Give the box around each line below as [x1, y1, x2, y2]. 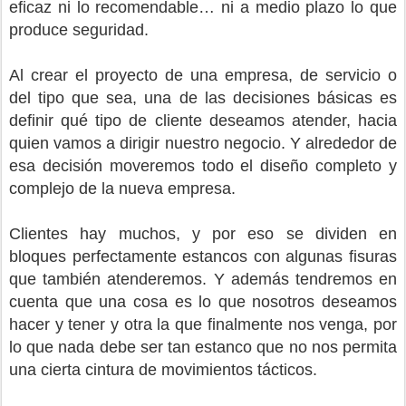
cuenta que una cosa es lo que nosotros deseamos [9, 293, 397, 312]
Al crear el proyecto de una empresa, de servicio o [9, 66, 397, 85]
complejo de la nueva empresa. [9, 179, 236, 198]
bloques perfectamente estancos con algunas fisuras [9, 247, 397, 266]
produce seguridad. [9, 21, 149, 40]
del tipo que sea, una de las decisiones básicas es [9, 89, 397, 108]
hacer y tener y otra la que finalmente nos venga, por [9, 315, 397, 334]
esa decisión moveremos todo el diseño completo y [9, 157, 397, 176]
